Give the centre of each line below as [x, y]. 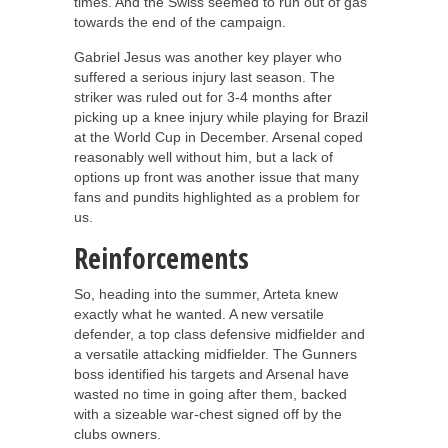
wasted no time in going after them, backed [210, 393]
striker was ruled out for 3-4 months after [203, 96]
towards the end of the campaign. [180, 21]
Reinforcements [161, 257]
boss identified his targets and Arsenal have [211, 373]
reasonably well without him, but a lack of [203, 156]
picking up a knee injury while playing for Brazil [221, 116]
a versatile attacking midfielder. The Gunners [215, 353]
